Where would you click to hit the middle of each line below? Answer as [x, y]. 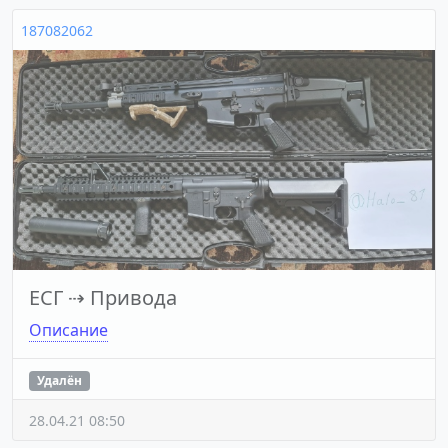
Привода [133, 297]
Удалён [59, 380]
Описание [68, 329]
